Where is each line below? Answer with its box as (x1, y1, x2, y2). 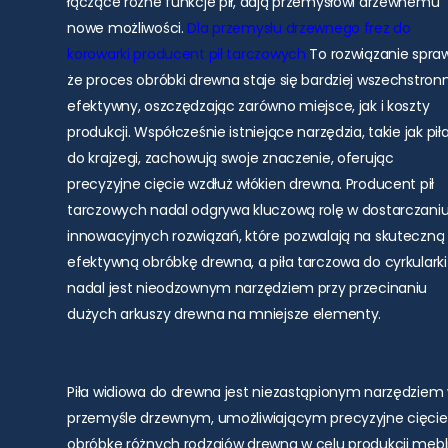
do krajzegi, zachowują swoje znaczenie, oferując (67, 148, 394, 169)
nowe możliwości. (67, 18, 188, 39)
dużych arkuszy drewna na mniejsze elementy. (67, 304, 382, 325)
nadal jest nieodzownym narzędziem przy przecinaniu (67, 278, 428, 299)
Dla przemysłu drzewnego (187, 18, 360, 39)
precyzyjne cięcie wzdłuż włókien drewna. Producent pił (67, 174, 435, 195)
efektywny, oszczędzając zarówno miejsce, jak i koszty (67, 96, 430, 117)
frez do (363, 18, 411, 39)
